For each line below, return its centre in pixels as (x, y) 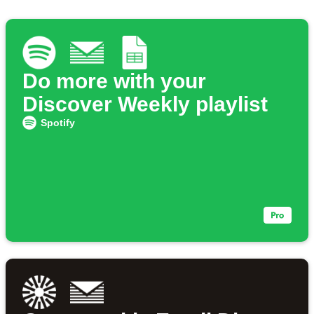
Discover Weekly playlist (145, 104)
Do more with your (114, 81)
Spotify (57, 123)
